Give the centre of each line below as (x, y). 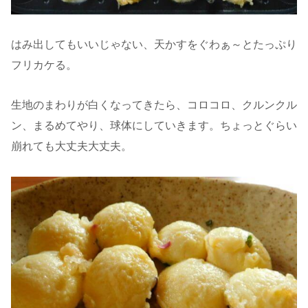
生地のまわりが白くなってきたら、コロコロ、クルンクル (154, 105)
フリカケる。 (44, 65)
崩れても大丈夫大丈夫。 (71, 146)
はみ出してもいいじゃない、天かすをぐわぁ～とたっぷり (154, 44)
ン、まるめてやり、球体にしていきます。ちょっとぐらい (154, 126)
